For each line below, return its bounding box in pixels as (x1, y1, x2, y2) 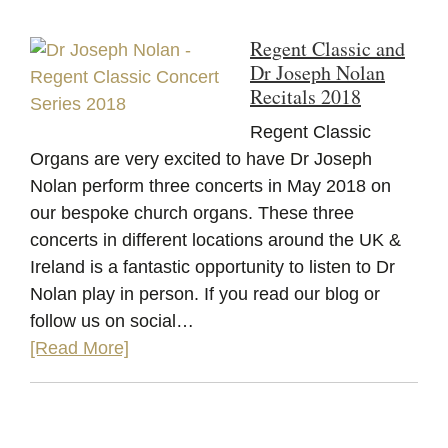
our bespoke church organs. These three (30, 202, 354, 223)
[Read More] (30, 337, 129, 358)
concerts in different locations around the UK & (30, 229, 401, 250)
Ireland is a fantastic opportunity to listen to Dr (30, 256, 395, 277)
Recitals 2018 (250, 82, 361, 110)
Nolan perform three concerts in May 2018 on (30, 175, 391, 196)
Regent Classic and (250, 34, 405, 62)
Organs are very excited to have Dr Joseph (30, 148, 372, 169)
